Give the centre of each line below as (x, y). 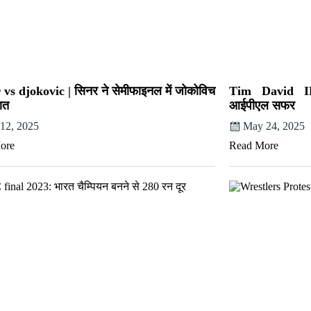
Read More (254, 145)
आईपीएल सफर (262, 105)
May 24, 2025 (274, 126)
